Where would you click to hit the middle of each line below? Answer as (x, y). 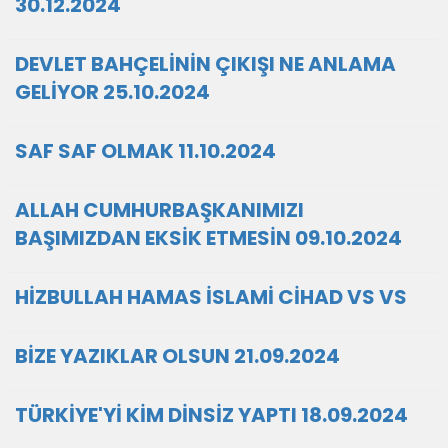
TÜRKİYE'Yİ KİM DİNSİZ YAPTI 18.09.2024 (211, 415)
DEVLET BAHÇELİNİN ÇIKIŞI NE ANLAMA (205, 64)
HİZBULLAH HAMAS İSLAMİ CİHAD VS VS (211, 297)
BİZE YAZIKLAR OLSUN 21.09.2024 (177, 356)
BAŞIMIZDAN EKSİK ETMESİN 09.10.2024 (208, 238)
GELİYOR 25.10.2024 (112, 92)
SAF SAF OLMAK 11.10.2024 (145, 151)
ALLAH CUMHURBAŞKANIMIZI (159, 210)
